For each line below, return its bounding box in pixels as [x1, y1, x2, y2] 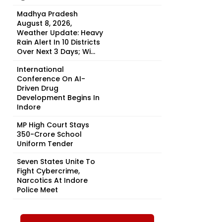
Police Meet [17, 185, 58, 195]
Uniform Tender [17, 139, 73, 149]
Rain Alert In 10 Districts [17, 37, 100, 47]
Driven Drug [17, 83, 58, 93]
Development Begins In [17, 93, 100, 103]
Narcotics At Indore [17, 175, 88, 185]
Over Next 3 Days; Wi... [17, 47, 95, 56]
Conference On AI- [17, 74, 85, 84]
